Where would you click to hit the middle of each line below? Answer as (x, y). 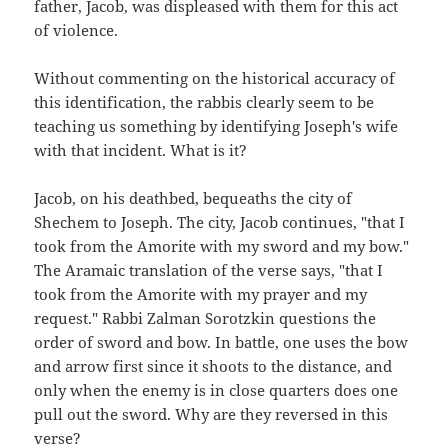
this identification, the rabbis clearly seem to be (204, 101)
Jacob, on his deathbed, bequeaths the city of (193, 197)
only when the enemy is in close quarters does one (216, 389)
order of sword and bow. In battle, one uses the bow (221, 341)
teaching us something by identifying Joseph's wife (216, 125)
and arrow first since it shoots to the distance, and (213, 365)
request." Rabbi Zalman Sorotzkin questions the (205, 317)
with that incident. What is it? (141, 149)
